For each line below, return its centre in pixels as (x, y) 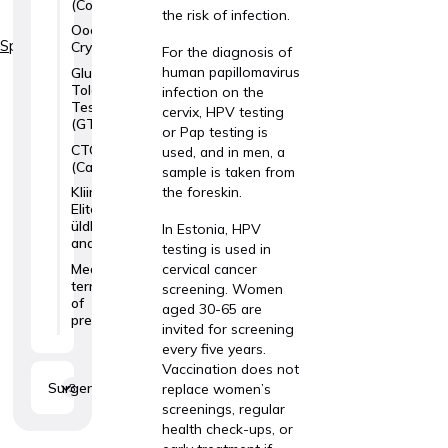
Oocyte (93, 30)
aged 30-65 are (211, 309)
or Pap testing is (214, 131)
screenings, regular (223, 409)
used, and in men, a (223, 151)
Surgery (74, 388)
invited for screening (227, 329)
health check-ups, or (227, 429)
